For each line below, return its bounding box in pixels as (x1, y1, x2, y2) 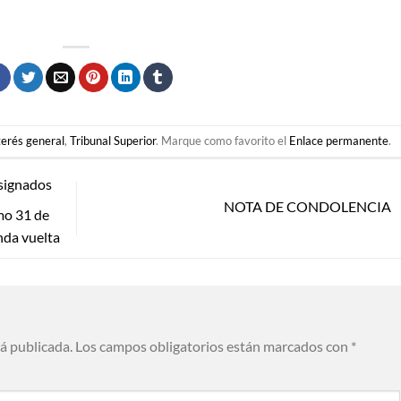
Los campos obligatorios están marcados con (75, 337, 351, 354)
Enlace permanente (289, 133, 389, 149)
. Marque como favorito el (156, 133, 290, 149)
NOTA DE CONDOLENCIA (223, 198, 394, 216)
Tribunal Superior (70, 133, 157, 149)
